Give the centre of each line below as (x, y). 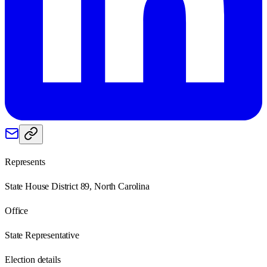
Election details (33, 259)
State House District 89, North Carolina (77, 186)
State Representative (42, 235)
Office (17, 210)
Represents (25, 162)
